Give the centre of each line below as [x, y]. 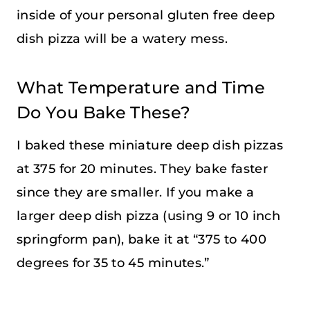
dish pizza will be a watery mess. [122, 38]
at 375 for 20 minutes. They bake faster [143, 168]
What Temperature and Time [141, 87]
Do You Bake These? [104, 112]
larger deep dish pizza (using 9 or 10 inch [149, 216]
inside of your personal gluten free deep [146, 15]
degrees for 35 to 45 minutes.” [113, 263]
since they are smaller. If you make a [136, 192]
